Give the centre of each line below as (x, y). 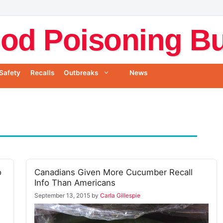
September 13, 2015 (62, 196)
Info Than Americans (75, 183)
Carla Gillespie (120, 196)
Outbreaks (81, 73)
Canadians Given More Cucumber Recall (113, 172)
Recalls (42, 73)
